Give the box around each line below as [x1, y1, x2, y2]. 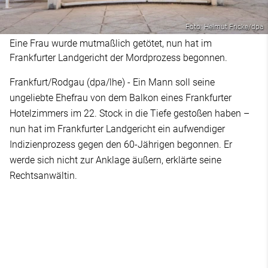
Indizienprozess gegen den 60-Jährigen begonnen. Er [10, 138, 232, 150]
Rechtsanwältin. [10, 169, 77, 181]
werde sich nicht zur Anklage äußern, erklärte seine [10, 154, 221, 166]
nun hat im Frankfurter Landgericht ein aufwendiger [10, 123, 225, 135]
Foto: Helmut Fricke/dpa [185, 22, 263, 31]
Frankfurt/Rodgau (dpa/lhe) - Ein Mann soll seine [10, 76, 215, 88]
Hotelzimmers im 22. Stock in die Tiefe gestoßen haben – [10, 107, 249, 119]
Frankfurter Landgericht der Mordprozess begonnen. [10, 51, 227, 63]
